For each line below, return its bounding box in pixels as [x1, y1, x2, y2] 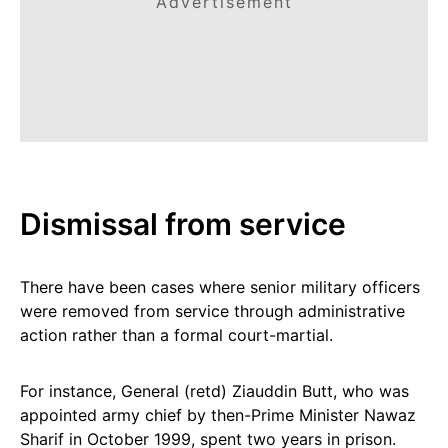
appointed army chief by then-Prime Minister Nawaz [20, 405, 416, 425]
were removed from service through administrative [20, 301, 405, 321]
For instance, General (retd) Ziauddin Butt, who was [20, 381, 409, 401]
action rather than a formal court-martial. [20, 325, 333, 345]
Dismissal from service [20, 206, 346, 242]
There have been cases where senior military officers [20, 277, 420, 297]
